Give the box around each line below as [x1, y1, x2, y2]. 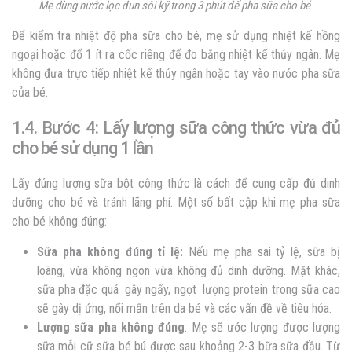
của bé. [12, 84, 51, 100]
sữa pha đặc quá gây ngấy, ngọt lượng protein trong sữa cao [37, 281, 340, 297]
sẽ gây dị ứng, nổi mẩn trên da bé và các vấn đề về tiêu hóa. [37, 300, 335, 316]
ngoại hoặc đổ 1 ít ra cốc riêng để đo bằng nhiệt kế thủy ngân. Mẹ [12, 46, 340, 62]
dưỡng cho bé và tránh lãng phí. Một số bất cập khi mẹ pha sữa [12, 194, 340, 210]
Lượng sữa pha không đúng [37, 319, 185, 335]
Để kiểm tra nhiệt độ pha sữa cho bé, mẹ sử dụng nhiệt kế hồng [12, 27, 340, 43]
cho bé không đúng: [12, 213, 107, 229]
